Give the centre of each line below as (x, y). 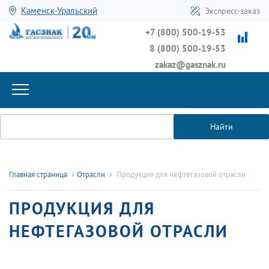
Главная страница (38, 175)
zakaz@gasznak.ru (190, 64)
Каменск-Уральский (59, 11)
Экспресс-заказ (232, 11)
